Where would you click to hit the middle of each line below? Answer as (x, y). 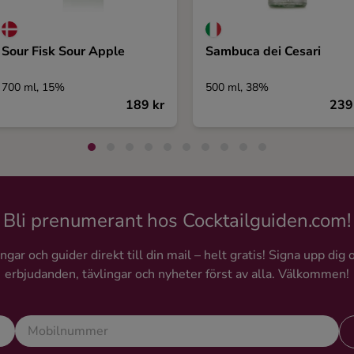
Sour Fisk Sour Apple (63, 51)
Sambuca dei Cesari (263, 51)
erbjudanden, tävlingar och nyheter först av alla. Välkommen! (177, 274)
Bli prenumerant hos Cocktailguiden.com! (177, 220)
